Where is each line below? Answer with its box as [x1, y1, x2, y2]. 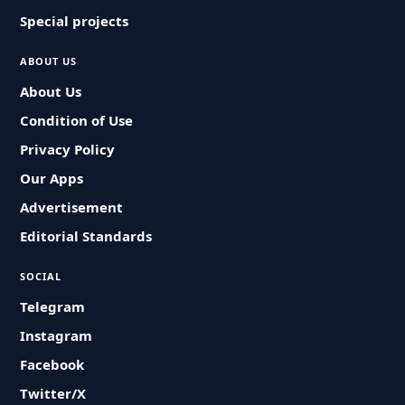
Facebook [20, 355, 85, 373]
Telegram [20, 297, 86, 316]
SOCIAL [20, 269, 62, 283]
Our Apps [20, 169, 84, 187]
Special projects [20, 12, 129, 30]
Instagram [20, 326, 93, 344]
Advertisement [20, 198, 124, 216]
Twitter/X [20, 384, 87, 402]
